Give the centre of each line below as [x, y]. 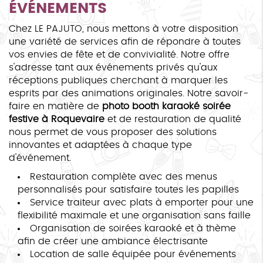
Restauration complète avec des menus [124, 176]
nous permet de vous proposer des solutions [113, 132]
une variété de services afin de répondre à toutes [125, 41]
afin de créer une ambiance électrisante [113, 241]
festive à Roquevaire [57, 119]
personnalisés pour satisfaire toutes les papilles [128, 189]
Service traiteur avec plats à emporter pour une [142, 202]
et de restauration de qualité [173, 119]
